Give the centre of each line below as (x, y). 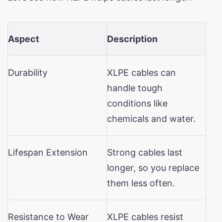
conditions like (137, 103)
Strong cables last (145, 152)
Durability (28, 72)
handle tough (135, 88)
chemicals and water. (151, 118)
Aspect (24, 39)
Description (132, 39)
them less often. (141, 183)
